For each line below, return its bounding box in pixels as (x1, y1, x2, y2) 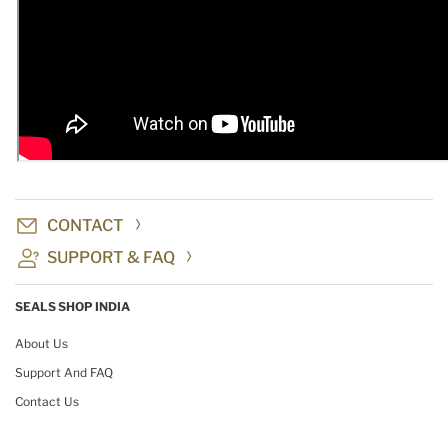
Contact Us (15, 394, 79, 410)
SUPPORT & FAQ (47, 248, 175, 268)
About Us (15, 336, 68, 352)
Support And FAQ (15, 365, 113, 381)
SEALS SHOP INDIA (15, 299, 130, 315)
